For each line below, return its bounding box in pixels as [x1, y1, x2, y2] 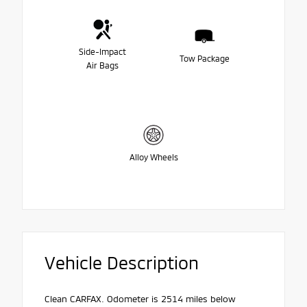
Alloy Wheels [129, 151, 178, 162]
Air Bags [86, 60, 119, 70]
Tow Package [180, 53, 230, 63]
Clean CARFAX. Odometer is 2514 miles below [45, 293, 236, 305]
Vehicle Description [45, 252, 199, 273]
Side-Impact [79, 46, 126, 56]
